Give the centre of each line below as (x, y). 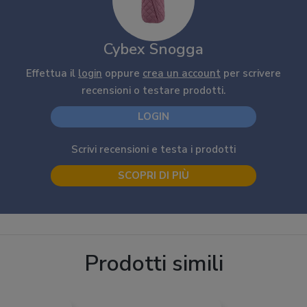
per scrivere (251, 73)
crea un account (182, 73)
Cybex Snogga (153, 49)
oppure (122, 73)
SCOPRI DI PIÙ (153, 175)
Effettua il (52, 73)
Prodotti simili (153, 263)
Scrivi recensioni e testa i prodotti (153, 149)
